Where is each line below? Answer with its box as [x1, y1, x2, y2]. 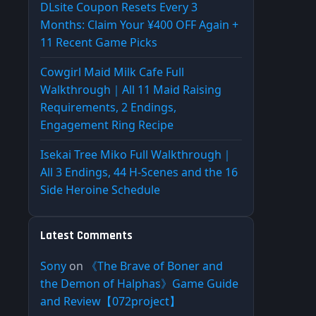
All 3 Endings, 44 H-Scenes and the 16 [40, 164, 238, 181]
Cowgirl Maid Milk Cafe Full [40, 64, 184, 80]
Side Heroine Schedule [40, 182, 160, 198]
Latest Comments [40, 228, 133, 244]
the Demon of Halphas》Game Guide [40, 276, 238, 292]
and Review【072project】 [40, 293, 181, 310]
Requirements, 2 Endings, [40, 99, 176, 116]
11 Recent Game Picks [40, 35, 157, 51]
